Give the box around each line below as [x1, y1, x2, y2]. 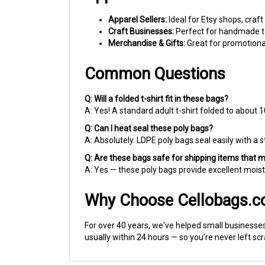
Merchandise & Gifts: [108, 26, 185, 35]
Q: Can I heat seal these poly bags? [85, 111, 213, 121]
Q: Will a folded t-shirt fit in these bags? [85, 82, 228, 91]
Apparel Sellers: [108, 2, 167, 12]
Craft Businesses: [108, 14, 174, 24]
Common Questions [85, 52, 225, 71]
